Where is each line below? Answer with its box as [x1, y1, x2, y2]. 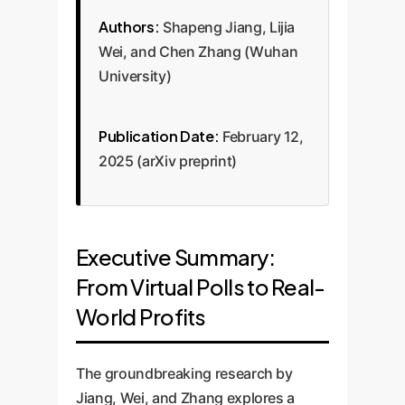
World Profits [76, 303, 206, 330]
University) [99, 67, 172, 85]
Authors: [99, 17, 160, 36]
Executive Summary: [76, 243, 276, 270]
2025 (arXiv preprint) [99, 152, 237, 170]
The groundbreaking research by [76, 364, 293, 382]
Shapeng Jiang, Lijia [159, 18, 296, 36]
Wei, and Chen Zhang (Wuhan [99, 42, 298, 61]
